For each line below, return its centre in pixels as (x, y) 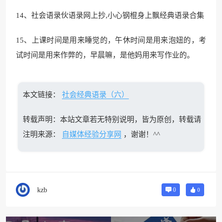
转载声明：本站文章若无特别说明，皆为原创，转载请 (112, 119)
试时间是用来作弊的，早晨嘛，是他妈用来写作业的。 (105, 55)
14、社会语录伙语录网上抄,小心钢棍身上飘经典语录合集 (110, 15)
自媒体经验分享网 (91, 134)
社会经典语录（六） (95, 95)
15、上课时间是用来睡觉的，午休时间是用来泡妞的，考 (111, 40)
